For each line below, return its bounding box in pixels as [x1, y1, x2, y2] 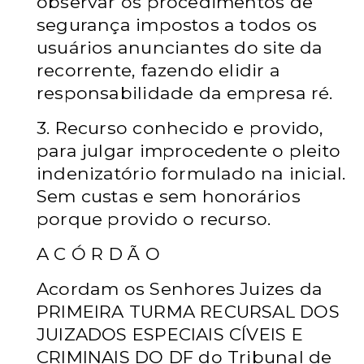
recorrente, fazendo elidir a [37, 59, 280, 80]
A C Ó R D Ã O [37, 243, 160, 264]
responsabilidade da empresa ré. [37, 82, 333, 103]
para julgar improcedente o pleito [37, 140, 341, 161]
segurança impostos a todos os [37, 14, 318, 35]
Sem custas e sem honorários [37, 185, 301, 206]
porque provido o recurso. [37, 208, 271, 229]
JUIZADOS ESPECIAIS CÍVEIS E [37, 323, 303, 344]
